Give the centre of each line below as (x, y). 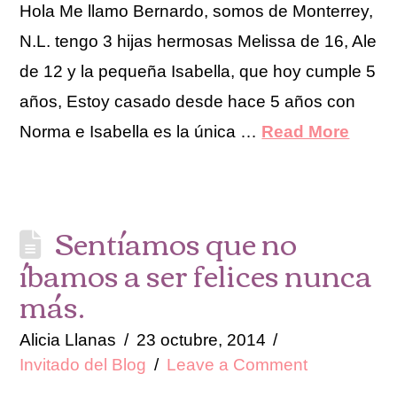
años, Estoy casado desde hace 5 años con (188, 101)
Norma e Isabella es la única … (141, 131)
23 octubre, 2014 (201, 339)
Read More (306, 131)
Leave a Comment (237, 364)
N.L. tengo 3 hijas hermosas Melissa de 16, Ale (198, 41)
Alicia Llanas (68, 339)
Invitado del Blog (83, 364)
